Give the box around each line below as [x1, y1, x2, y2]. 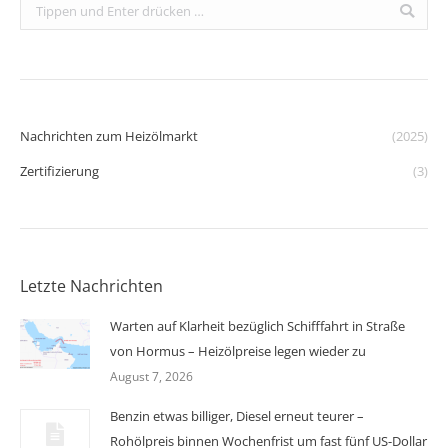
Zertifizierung [20, 162, 99, 181]
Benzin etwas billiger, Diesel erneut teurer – [110, 407, 364, 426]
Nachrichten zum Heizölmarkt [20, 127, 198, 146]
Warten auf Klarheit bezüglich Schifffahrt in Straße [110, 317, 405, 336]
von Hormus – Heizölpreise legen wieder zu [110, 342, 366, 361]
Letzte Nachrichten [20, 275, 163, 298]
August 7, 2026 [110, 368, 193, 386]
